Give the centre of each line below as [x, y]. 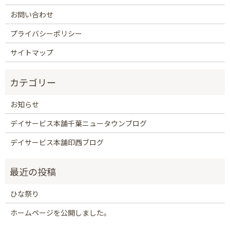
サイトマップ [32, 52]
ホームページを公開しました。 [60, 212]
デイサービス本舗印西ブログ [57, 142]
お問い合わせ [32, 14]
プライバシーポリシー [46, 33]
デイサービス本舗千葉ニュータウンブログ [78, 123]
